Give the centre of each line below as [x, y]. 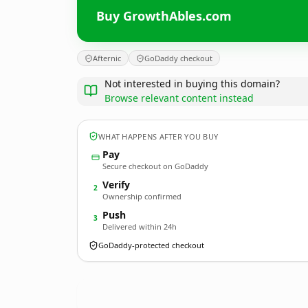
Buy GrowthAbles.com [164, 15]
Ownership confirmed [142, 196]
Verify [116, 185]
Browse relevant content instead [179, 98]
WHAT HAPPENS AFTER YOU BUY [158, 136]
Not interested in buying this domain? [192, 84]
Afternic [107, 58]
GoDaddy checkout [178, 58]
